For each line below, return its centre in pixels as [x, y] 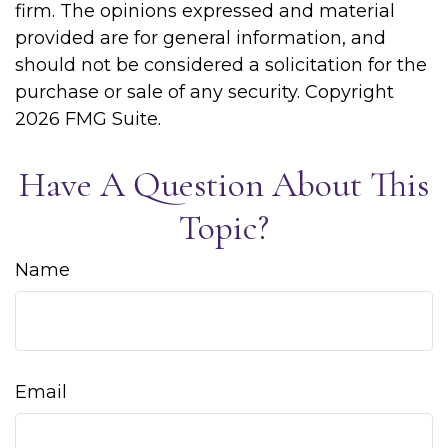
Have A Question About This [224, 184]
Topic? [224, 227]
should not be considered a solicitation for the [221, 65]
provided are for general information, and [200, 38]
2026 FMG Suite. [88, 119]
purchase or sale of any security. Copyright [204, 92]
